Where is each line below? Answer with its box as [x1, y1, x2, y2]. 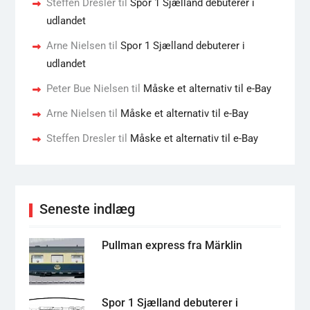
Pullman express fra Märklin [101, 239, 242, 252]
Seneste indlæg [39, 201, 135, 217]
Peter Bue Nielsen [46, 82, 129, 95]
